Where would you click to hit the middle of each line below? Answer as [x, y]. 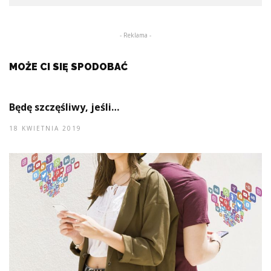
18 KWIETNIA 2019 [45, 128]
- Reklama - [135, 35]
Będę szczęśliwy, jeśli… [64, 107]
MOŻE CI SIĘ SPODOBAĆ [68, 67]
